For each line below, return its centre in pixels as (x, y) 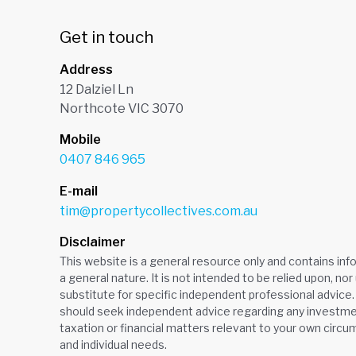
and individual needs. (113, 344)
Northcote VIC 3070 (121, 108)
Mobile (80, 139)
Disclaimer (92, 242)
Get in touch (106, 37)
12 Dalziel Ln (96, 89)
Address (86, 69)
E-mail (78, 191)
